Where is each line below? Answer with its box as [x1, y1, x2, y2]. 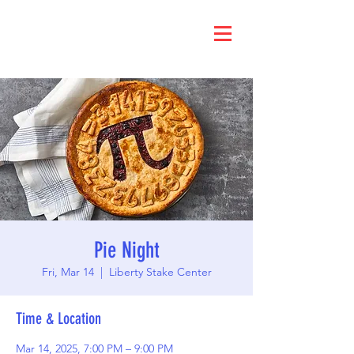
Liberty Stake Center [108, 265, 212, 279]
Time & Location [16, 309, 101, 328]
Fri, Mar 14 [41, 265, 94, 279]
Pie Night [93, 237, 160, 263]
